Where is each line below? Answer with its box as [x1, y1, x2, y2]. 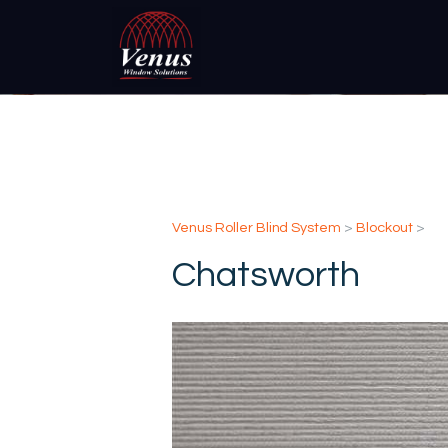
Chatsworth [172, 256, 360, 295]
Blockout [356, 219, 413, 235]
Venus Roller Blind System [172, 219, 342, 235]
